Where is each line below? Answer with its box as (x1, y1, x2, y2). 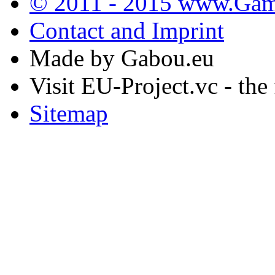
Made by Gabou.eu (29, 45, 214, 72)
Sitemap (29, 100, 108, 127)
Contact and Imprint (29, 17, 224, 44)
